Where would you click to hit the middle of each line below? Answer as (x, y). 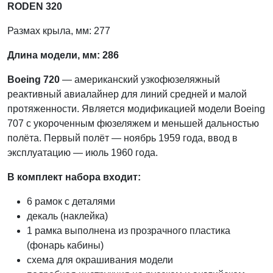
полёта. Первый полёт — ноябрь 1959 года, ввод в (122, 138)
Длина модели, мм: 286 (63, 55)
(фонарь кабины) (65, 245)
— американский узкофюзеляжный (141, 79)
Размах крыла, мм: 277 (59, 30)
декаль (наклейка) (67, 216)
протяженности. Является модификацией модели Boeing (136, 108)
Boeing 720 (35, 79)
